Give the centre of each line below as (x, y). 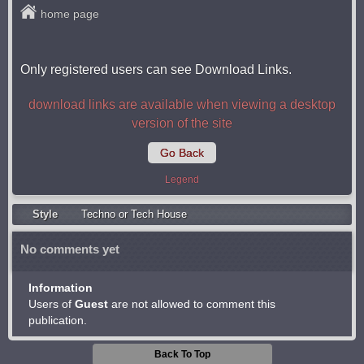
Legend (182, 180)
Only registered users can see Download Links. (156, 69)
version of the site (182, 123)
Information (61, 288)
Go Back (182, 153)
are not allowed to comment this (192, 304)
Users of (52, 304)
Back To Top (182, 354)
